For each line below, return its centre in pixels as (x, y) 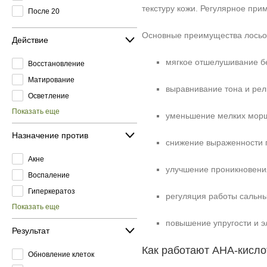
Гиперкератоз (52, 191)
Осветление (49, 96)
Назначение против (50, 135)
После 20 (44, 11)
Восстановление (56, 63)
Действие (30, 40)
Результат (31, 230)
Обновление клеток (61, 254)
